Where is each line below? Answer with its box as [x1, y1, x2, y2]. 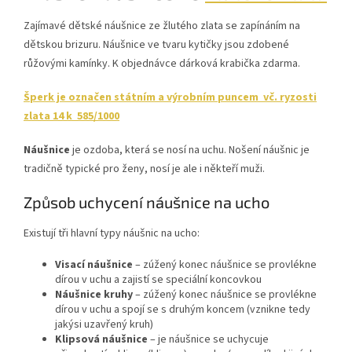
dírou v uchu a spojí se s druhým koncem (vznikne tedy [55, 302, 310, 318]
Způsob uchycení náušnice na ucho [24, 192, 269, 212]
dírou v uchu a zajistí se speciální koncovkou [55, 272, 262, 288]
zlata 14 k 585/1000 [24, 108, 119, 125]
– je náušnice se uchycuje [148, 332, 269, 348]
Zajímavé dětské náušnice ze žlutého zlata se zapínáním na [24, 18, 300, 35]
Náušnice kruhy [55, 287, 133, 303]
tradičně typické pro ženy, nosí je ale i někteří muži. [24, 161, 267, 178]
